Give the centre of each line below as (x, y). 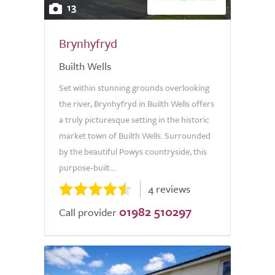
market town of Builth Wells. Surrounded (135, 135)
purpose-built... (87, 167)
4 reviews (169, 189)
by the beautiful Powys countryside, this (133, 151)
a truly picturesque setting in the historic (134, 119)
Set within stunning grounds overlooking (134, 87)
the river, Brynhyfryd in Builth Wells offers (137, 103)
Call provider (88, 212)
